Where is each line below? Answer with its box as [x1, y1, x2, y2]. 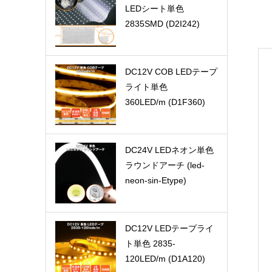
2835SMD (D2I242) [124, 19, 200, 29]
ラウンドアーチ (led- [124, 160, 205, 171]
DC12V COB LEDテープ [124, 67, 217, 77]
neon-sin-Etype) [124, 175, 186, 186]
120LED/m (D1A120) [124, 254, 205, 264]
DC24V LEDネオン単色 [124, 145, 214, 155]
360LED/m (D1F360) [124, 97, 205, 107]
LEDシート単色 [124, 4, 184, 14]
